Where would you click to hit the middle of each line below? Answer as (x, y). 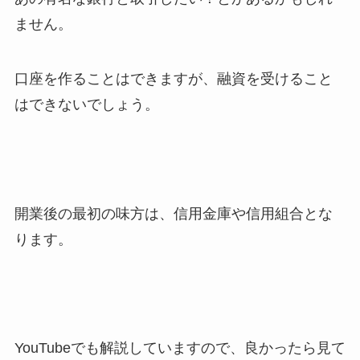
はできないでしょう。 (86, 105)
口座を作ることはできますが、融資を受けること (173, 79)
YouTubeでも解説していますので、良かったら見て (180, 348)
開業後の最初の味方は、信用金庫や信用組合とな (173, 213)
